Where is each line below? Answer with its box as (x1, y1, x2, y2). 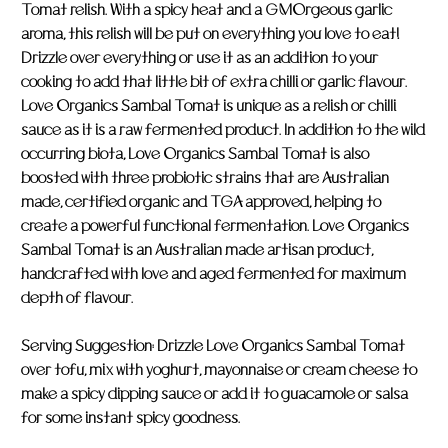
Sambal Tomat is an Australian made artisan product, (21, 241, 373, 258)
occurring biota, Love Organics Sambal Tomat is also (21, 145, 369, 162)
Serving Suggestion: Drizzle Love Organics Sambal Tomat (21, 337, 405, 354)
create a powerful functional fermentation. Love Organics (21, 217, 409, 234)
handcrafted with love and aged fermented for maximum (21, 265, 406, 282)
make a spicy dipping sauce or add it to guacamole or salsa (21, 385, 408, 402)
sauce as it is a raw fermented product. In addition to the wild (21, 121, 425, 138)
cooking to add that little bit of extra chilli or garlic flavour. (21, 73, 407, 90)
